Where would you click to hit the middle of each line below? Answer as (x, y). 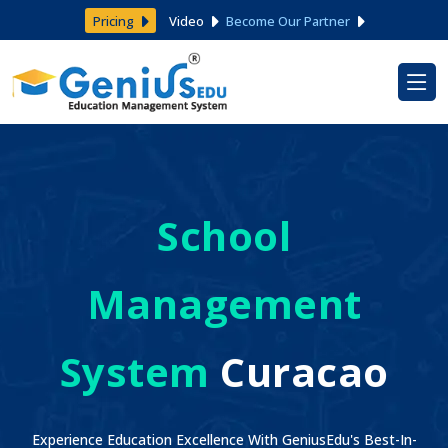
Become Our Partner (289, 20)
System (134, 371)
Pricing (114, 20)
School (224, 235)
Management (224, 303)
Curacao (299, 371)
